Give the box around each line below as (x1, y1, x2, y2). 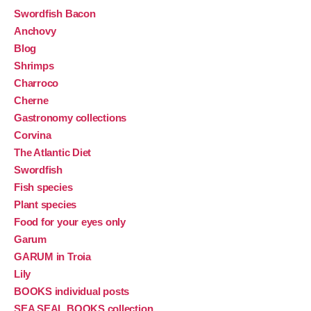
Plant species (14, 199, 77, 211)
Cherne (14, 94, 49, 107)
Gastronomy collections (14, 112, 127, 124)
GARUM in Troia (14, 251, 91, 263)
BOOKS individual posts (14, 285, 130, 298)
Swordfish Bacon (14, 8, 96, 20)
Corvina (14, 129, 51, 142)
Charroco (14, 77, 59, 90)
